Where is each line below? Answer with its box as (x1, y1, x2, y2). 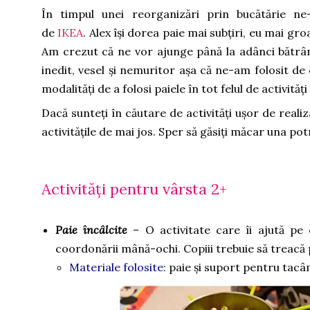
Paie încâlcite (55, 223, 128, 237)
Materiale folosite (69, 260, 163, 274)
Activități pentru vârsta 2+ (42, 179, 227, 199)
